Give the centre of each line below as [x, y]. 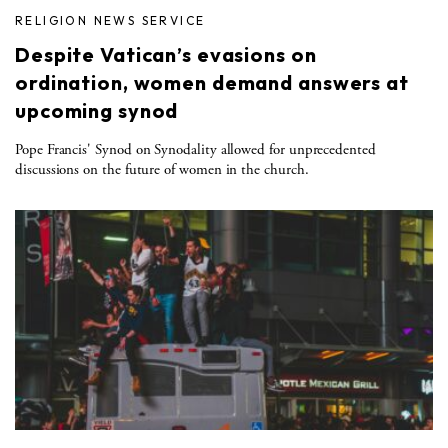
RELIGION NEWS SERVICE [110, 20]
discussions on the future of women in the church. [162, 169]
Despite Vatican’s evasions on [166, 54]
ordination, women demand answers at [212, 82]
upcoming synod [97, 110]
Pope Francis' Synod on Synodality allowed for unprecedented [195, 149]
